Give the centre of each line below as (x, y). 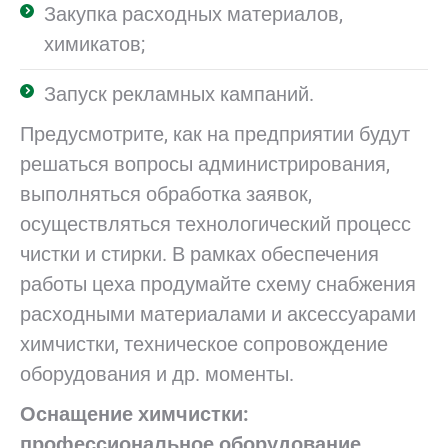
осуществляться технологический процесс (215, 224)
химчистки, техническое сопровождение (204, 344)
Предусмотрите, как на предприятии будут (215, 134)
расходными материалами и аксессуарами (218, 314)
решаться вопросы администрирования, (205, 164)
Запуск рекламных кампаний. (179, 94)
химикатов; (94, 44)
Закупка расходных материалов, (193, 14)
